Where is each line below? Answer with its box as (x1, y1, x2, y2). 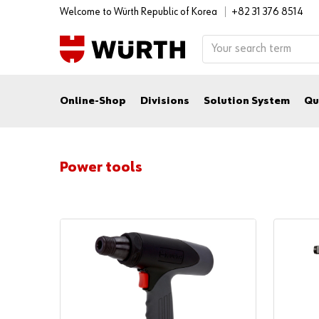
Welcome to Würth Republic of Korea (60, 6, 219, 17)
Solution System (204, 95, 290, 106)
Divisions (140, 95, 189, 106)
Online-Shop (60, 95, 126, 106)
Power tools (60, 160, 142, 174)
